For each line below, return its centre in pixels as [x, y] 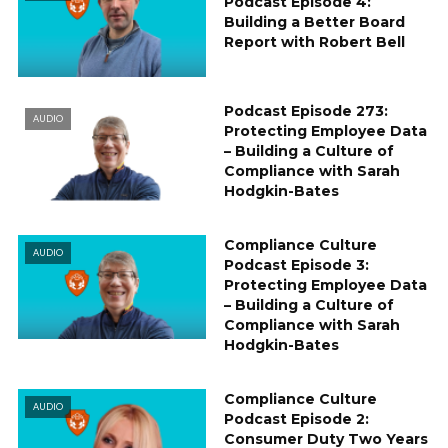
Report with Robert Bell [314, 42]
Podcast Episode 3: [296, 264]
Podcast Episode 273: [306, 110]
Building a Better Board [314, 22]
